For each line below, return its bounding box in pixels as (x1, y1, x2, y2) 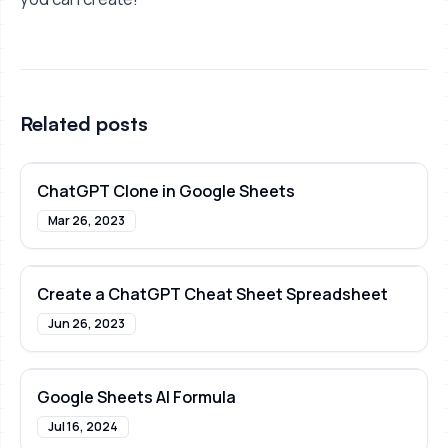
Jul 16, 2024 (48, 418, 118, 436)
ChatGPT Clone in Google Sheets (37, 180, 295, 203)
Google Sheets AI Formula (37, 386, 236, 409)
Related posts (20, 111, 148, 137)
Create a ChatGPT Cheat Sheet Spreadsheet (37, 283, 388, 306)
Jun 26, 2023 (48, 315, 125, 333)
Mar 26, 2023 (48, 212, 125, 230)
